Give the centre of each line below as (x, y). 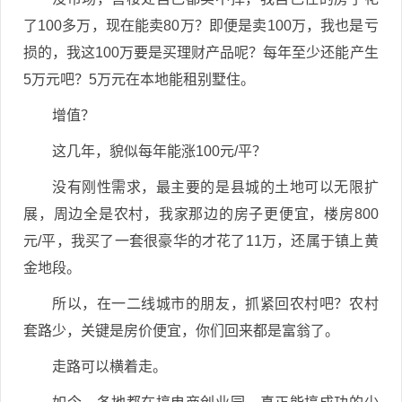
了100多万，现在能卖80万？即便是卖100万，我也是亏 (201, 26)
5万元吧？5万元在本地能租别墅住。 (139, 79)
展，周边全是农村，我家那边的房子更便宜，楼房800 (201, 214)
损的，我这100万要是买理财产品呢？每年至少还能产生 (201, 52)
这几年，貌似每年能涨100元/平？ (159, 151)
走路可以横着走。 (109, 367)
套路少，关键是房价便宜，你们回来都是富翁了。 (181, 331)
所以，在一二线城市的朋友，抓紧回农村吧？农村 (215, 304)
